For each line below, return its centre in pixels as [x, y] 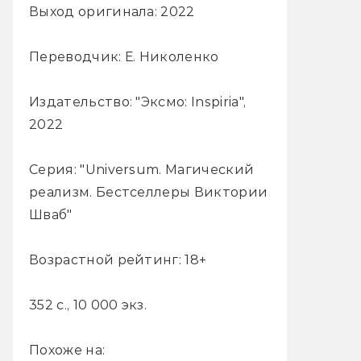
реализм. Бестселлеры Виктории [149, 193]
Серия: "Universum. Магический [142, 170]
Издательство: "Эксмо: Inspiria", [138, 102]
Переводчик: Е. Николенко [124, 57]
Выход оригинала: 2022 [112, 12]
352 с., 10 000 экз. [88, 305]
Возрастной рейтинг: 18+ [118, 260]
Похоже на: [67, 351]
